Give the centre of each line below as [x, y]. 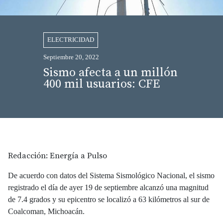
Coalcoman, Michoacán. [47, 211]
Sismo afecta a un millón [110, 72]
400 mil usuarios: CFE [101, 84]
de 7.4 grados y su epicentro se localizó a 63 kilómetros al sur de [109, 199]
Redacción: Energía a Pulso [57, 156]
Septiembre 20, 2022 [71, 57]
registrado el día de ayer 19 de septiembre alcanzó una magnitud [108, 187]
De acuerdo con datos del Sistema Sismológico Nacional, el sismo [111, 175]
